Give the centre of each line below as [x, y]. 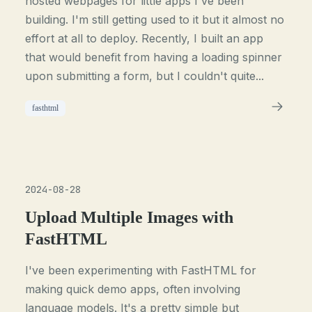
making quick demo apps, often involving [133, 289]
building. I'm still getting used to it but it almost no [155, 19]
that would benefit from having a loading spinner [154, 57]
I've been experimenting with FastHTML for [141, 270]
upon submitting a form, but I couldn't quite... [145, 76]
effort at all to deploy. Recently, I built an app [145, 38]
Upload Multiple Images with [130, 217]
